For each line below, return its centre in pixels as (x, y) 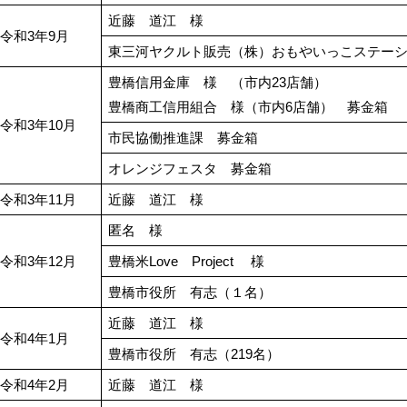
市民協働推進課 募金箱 (184, 138)
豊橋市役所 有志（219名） (201, 354)
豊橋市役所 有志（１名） (197, 293)
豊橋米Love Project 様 (187, 262)
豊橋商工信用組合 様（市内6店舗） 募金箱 (248, 107)
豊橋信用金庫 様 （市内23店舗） (218, 83)
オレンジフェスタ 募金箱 (190, 169)
